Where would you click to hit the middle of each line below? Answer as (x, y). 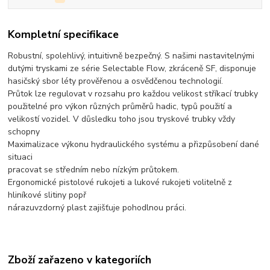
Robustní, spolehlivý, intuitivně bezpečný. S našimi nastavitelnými (131, 55)
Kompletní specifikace (64, 34)
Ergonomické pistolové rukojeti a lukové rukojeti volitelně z (120, 182)
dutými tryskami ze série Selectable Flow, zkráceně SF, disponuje (132, 68)
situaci (20, 157)
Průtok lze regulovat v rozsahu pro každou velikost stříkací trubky (133, 93)
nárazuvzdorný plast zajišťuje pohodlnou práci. (97, 207)
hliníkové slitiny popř (47, 195)
